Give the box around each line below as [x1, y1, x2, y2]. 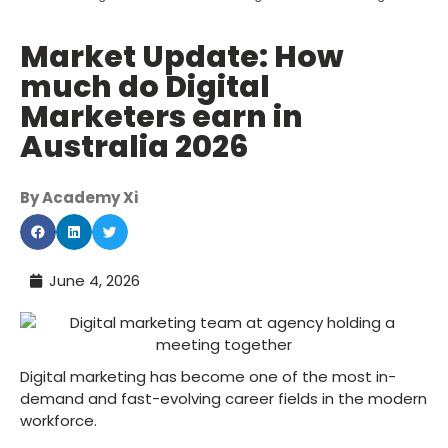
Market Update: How [20, 36, 344, 78]
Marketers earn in [20, 96, 303, 138]
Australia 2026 [20, 126, 248, 168]
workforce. [20, 410, 97, 431]
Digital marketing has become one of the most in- [20, 366, 396, 387]
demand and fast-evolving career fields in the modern [20, 388, 427, 409]
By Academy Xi [20, 187, 138, 208]
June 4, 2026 [49, 270, 140, 291]
